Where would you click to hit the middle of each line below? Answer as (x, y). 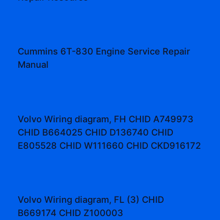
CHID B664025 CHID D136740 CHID (96, 132)
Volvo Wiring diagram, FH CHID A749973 (106, 119)
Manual (33, 65)
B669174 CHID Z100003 (71, 212)
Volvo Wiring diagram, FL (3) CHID (91, 199)
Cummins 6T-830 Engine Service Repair (104, 51)
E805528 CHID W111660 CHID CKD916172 (110, 145)
